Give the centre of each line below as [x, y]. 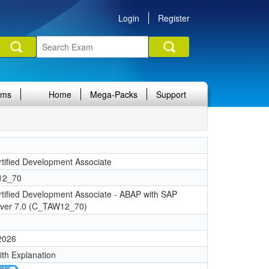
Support [171, 94]
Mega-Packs [114, 94]
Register [174, 18]
